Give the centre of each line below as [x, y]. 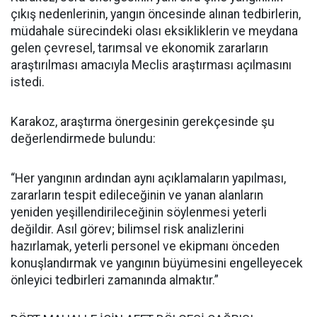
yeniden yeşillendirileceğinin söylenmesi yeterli [139, 212]
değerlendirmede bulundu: [83, 138]
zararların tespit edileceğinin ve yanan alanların [137, 195]
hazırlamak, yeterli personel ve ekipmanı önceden [145, 246]
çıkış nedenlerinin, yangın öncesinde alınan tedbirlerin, [156, 14]
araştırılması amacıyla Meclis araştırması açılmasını [151, 65]
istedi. [28, 82]
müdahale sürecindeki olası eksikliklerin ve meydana [154, 31]
